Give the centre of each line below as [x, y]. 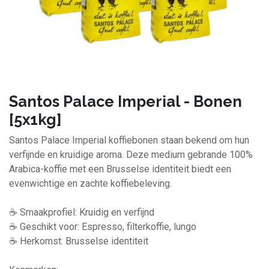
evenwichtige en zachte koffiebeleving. [90, 183]
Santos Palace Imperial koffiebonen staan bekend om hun [129, 140]
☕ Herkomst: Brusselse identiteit [79, 241]
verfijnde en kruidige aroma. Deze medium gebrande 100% [131, 155]
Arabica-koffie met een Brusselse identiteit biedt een [120, 169]
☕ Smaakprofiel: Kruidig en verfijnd [82, 212]
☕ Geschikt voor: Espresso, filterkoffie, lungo [103, 227]
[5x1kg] [35, 119]
